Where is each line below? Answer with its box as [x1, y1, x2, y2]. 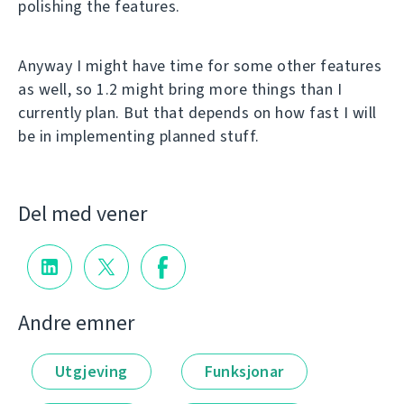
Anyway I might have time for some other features [18, 55, 381, 77]
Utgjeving [55, 360, 128, 382]
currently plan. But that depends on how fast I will [18, 102, 377, 124]
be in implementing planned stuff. [18, 125, 260, 147]
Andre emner [18, 308, 134, 337]
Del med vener [18, 198, 147, 228]
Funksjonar [204, 360, 284, 382]
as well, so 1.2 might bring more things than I [18, 78, 342, 100]
